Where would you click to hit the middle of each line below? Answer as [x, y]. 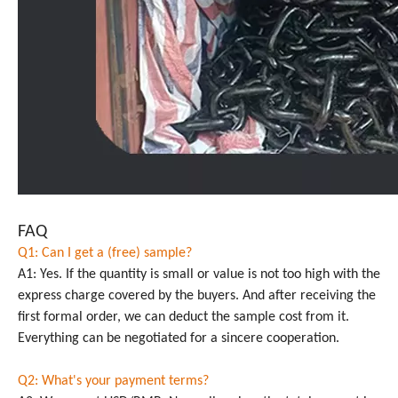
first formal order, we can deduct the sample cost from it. [183, 317]
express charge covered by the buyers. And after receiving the [197, 296]
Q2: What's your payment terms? [113, 381]
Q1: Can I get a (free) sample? [105, 253]
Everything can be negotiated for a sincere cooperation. [179, 338]
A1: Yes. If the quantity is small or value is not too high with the [199, 275]
